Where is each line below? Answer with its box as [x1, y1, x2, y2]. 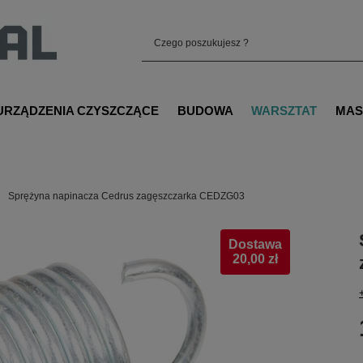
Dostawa [228, 237, 283, 251]
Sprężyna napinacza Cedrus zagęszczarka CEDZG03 [8, 190, 245, 202]
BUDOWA [177, 103, 233, 117]
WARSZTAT [251, 103, 318, 117]
